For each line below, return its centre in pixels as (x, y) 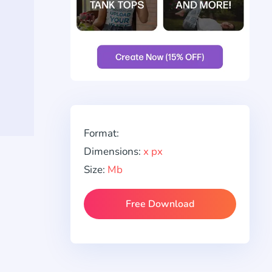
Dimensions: (114, 152)
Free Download (160, 204)
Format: (101, 134)
